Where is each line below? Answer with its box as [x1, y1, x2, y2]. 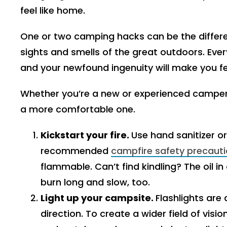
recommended [41, 144, 111, 157]
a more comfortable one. [20, 103, 135, 116]
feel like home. [20, 4, 85, 17]
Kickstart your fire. [41, 129, 131, 141]
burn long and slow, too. [41, 176, 150, 188]
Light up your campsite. [41, 192, 156, 204]
